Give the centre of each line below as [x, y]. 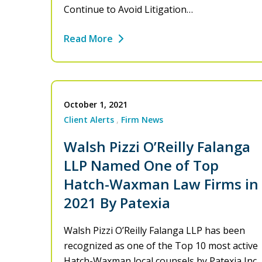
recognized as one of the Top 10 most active [161, 246]
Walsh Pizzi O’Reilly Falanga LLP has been [154, 231]
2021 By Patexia [117, 203]
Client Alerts [89, 120]
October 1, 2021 [96, 105]
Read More [88, 39]
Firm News [142, 120]
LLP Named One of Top [141, 166]
